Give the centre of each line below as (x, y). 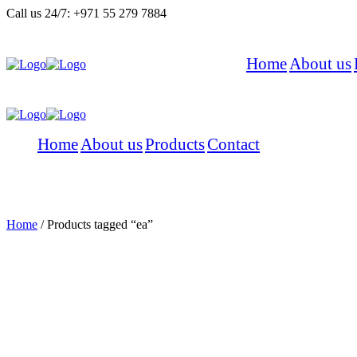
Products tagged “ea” (100, 224)
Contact (233, 144)
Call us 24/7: (38, 13)
